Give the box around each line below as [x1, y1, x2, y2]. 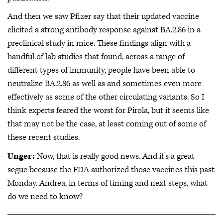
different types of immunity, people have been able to [7, 65, 195, 76]
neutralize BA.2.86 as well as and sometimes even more [7, 78, 202, 89]
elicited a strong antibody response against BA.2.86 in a [7, 24, 201, 35]
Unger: [7, 150, 35, 162]
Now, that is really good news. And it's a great [35, 150, 195, 162]
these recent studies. [7, 132, 80, 143]
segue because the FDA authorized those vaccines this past [7, 164, 215, 175]
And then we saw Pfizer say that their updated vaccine [7, 11, 199, 22]
